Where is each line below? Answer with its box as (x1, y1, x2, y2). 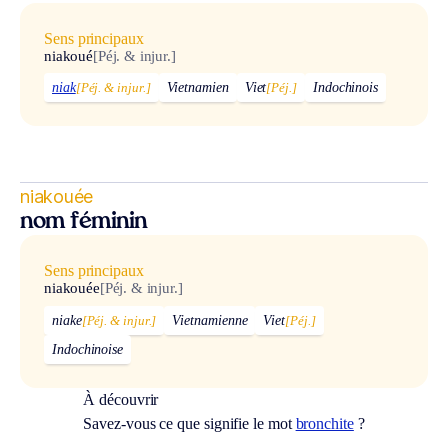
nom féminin (20, 212, 147, 234)
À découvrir (83, 391, 159, 409)
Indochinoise (52, 342, 124, 358)
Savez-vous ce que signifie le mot (83, 415, 296, 433)
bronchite (295, 415, 354, 433)
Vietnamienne (172, 313, 248, 329)
